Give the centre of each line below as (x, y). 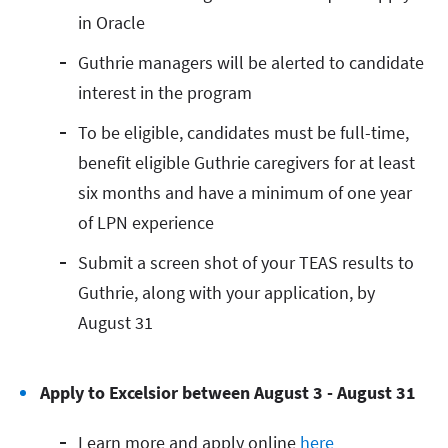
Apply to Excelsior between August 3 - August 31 (228, 392)
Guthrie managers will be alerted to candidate (251, 62)
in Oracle (111, 22)
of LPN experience (146, 222)
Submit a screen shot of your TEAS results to (246, 262)
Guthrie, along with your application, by (226, 292)
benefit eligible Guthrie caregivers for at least (246, 162)
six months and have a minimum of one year (245, 192)
